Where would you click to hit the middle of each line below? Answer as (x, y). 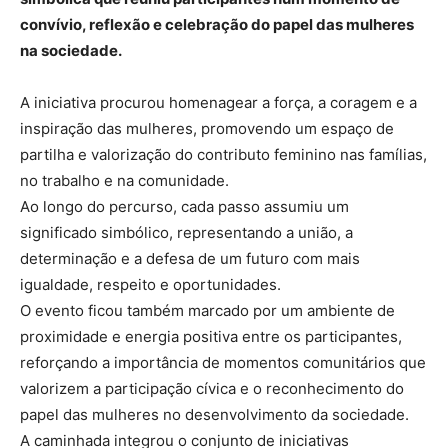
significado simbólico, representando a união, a (186, 233)
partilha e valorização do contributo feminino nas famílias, (223, 155)
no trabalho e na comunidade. (124, 181)
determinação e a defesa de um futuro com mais (190, 259)
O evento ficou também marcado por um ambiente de (207, 311)
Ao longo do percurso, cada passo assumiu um (184, 207)
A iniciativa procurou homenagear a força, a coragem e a (218, 103)
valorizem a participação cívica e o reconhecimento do (212, 389)
